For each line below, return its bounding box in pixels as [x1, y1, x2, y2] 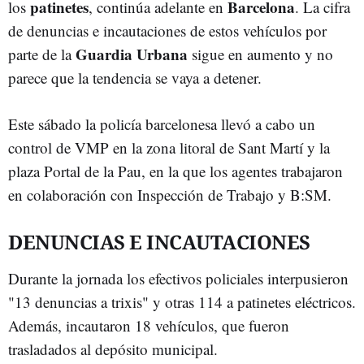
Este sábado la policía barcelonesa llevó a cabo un [8, 114, 315, 134]
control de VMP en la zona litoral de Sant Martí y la [8, 137, 330, 158]
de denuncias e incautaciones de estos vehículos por [8, 20, 327, 41]
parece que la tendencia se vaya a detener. [8, 67, 262, 88]
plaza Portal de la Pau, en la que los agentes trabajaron [8, 161, 343, 181]
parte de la [8, 44, 76, 64]
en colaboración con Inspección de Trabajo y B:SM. [8, 184, 331, 205]
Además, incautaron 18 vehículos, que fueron [8, 315, 289, 336]
